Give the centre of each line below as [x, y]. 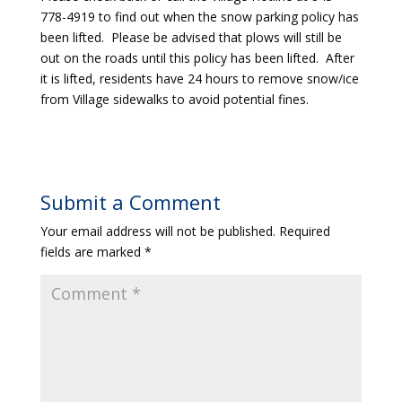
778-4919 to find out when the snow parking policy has [199, 17]
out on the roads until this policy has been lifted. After [197, 58]
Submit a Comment [130, 202]
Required [304, 231]
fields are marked [92, 252]
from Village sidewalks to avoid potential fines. [174, 99]
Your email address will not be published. [157, 231]
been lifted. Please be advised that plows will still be [191, 37]
